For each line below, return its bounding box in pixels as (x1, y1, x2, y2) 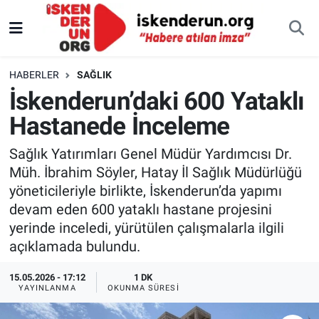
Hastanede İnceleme (9, 111, 230, 141)
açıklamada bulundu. (9, 238, 140, 256)
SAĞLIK (76, 69, 112, 81)
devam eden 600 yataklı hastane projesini (9, 201, 272, 219)
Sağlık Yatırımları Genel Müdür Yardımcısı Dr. (9, 145, 292, 163)
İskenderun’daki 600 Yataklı (9, 86, 305, 116)
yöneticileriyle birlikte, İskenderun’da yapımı (9, 182, 282, 200)
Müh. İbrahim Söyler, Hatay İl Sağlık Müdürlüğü (9, 164, 302, 182)
